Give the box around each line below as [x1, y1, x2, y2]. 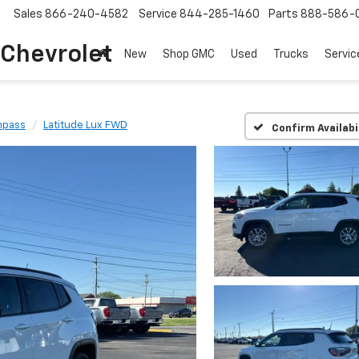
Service [139, 9, 177, 21]
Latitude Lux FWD [43, 120, 127, 131]
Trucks [273, 49, 309, 61]
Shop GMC [163, 49, 215, 61]
